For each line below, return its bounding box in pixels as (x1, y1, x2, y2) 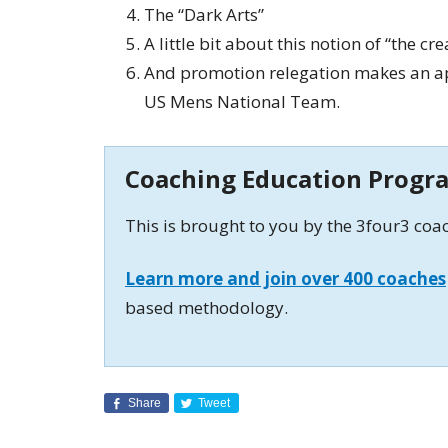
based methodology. (125, 296, 288, 319)
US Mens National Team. (144, 90, 340, 113)
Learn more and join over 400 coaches (125, 267, 446, 290)
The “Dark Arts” (144, 3, 264, 26)
